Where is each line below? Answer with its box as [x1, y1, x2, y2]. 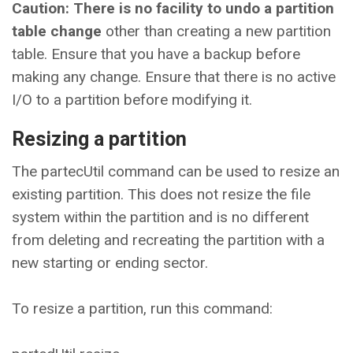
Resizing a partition [12, 127, 187, 150]
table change [12, 21, 102, 40]
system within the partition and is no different [12, 207, 309, 226]
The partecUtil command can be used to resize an [12, 162, 340, 180]
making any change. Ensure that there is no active [12, 67, 336, 86]
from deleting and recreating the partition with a [12, 230, 325, 249]
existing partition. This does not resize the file [12, 184, 310, 203]
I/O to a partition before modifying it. [12, 90, 252, 109]
